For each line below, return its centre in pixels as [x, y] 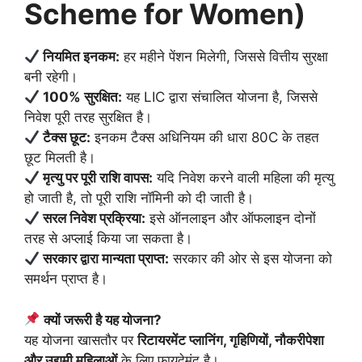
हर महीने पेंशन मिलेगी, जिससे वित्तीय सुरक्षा [224, 57]
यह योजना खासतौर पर [81, 340]
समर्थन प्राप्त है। [66, 279]
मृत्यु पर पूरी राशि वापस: [97, 178]
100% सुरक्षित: [81, 97]
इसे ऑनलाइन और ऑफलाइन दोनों [231, 219]
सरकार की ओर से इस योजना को [251, 259]
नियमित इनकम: [80, 57]
